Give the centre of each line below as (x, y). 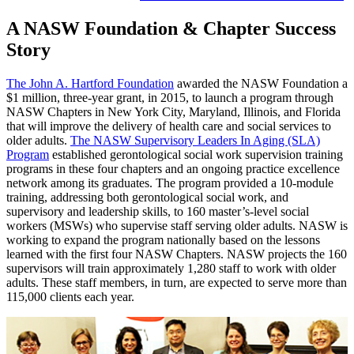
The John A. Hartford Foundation (90, 83)
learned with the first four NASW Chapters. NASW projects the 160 (177, 254)
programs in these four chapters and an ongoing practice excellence (173, 168)
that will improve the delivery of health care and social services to (169, 126)
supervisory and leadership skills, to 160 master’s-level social (158, 211)
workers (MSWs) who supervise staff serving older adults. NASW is (177, 225)
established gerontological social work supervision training (196, 154)
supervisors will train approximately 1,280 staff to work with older (171, 268)
